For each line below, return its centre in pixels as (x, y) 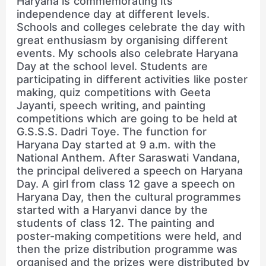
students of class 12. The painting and (115, 223)
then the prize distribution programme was (127, 249)
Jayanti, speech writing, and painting (111, 105)
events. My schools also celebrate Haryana (127, 53)
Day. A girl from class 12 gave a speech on (126, 183)
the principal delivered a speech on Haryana (129, 170)
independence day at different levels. (113, 14)
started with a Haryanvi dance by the (112, 210)
